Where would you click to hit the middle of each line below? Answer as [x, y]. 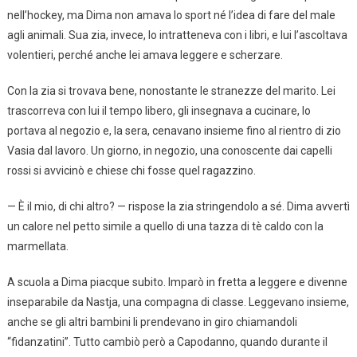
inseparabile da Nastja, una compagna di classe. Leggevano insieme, [178, 302]
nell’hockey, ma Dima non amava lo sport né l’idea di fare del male [171, 16]
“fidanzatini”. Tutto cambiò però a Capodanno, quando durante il [167, 342]
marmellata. [37, 247]
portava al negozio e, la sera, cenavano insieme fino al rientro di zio [174, 131]
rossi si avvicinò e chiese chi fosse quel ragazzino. [131, 171]
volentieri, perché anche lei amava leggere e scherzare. [145, 55]
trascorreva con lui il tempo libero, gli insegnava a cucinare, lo [159, 111]
